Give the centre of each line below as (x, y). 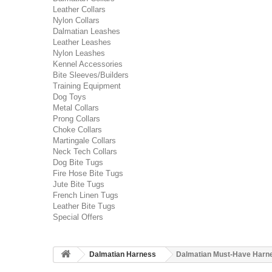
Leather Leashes (82, 42)
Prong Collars (76, 119)
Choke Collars (77, 130)
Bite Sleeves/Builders (91, 75)
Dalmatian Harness (123, 254)
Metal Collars (76, 108)
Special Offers (78, 217)
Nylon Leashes (79, 53)
